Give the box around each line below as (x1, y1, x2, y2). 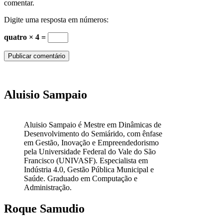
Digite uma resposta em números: (4, 15, 109, 24)
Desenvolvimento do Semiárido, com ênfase (24, 129, 162, 138)
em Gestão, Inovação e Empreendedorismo (24, 138, 159, 147)
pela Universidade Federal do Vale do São (24, 147, 156, 156)
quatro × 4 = (4, 33, 48, 42)
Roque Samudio (4, 202, 85, 215)
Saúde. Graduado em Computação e (24, 174, 137, 183)
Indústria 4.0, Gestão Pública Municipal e (24, 165, 154, 174)
